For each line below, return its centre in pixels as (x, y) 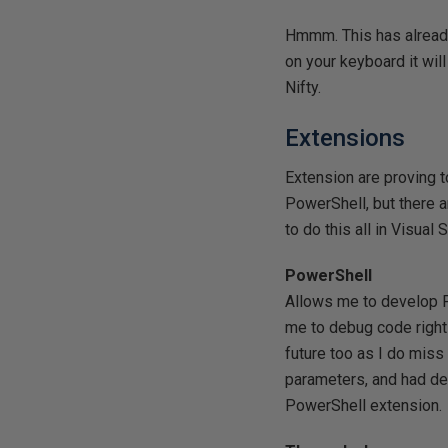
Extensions (345, 138)
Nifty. (303, 87)
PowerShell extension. (364, 405)
